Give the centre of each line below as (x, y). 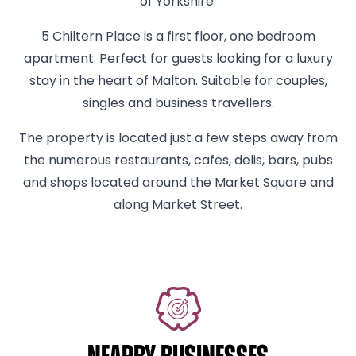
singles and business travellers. (178, 104)
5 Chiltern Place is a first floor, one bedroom (178, 37)
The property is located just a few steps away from (178, 139)
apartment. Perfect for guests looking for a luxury (178, 60)
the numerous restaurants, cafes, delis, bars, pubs (178, 161)
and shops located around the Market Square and (178, 184)
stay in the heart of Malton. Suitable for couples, (178, 82)
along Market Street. (178, 206)
